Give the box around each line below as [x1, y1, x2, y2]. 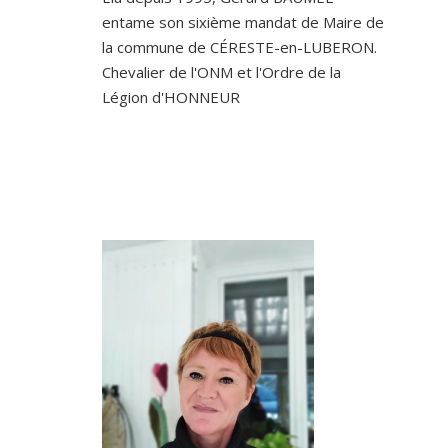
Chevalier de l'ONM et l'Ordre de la [102, 62, 341, 83]
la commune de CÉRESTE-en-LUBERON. [102, 37, 377, 58]
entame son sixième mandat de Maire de [102, 12, 384, 33]
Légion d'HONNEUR [102, 87, 240, 108]
